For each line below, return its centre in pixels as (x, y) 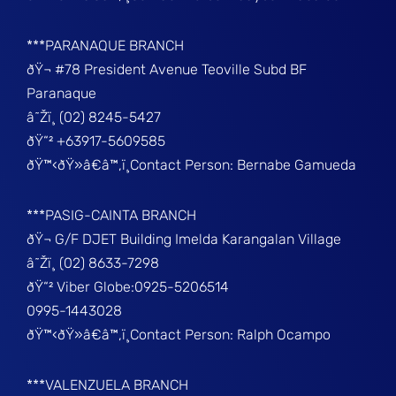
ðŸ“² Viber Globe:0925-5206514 (128, 287)
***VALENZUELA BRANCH (108, 385)
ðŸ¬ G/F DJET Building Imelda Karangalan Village (184, 239)
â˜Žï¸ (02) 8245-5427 (94, 117)
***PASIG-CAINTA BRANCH (112, 215)
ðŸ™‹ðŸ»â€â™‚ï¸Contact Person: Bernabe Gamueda (192, 165)
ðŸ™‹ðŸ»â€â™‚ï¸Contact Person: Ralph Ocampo (179, 335)
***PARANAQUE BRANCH (106, 46)
